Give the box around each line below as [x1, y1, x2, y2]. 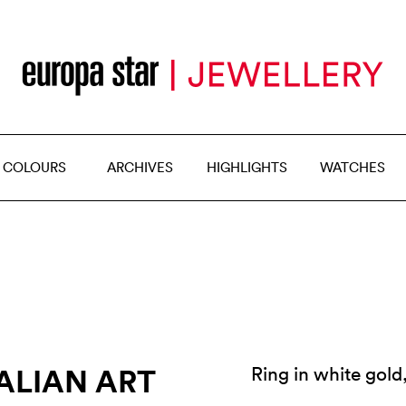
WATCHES [320, 159, 385, 176]
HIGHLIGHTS [206, 159, 287, 176]
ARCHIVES [107, 159, 173, 176]
